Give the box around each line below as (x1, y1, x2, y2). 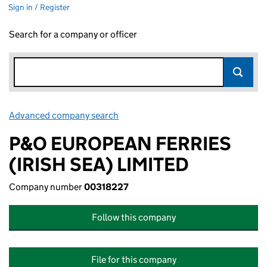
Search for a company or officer (9, 29, 137, 40)
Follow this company (91, 212, 176, 223)
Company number (9, 181, 84, 193)
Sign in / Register (8, 2, 70, 13)
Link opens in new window (120, 110, 226, 121)
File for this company (91, 254, 176, 265)
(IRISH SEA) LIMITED (9, 153, 189, 176)
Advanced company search (9, 110, 119, 121)
